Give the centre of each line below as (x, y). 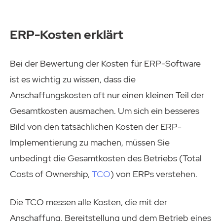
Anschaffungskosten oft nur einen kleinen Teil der (107, 95)
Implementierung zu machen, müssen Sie (90, 142)
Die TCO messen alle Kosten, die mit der (89, 202)
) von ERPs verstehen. (154, 174)
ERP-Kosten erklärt (67, 35)
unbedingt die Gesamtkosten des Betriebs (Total (106, 158)
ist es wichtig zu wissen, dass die (73, 79)
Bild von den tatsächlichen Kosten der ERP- (96, 126)
